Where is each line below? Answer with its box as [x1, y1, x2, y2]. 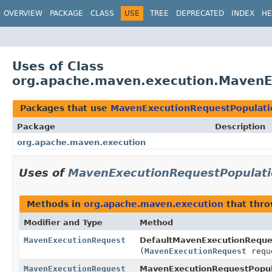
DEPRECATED [176, 9, 224, 18]
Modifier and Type [24, 217, 103, 227]
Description [215, 121, 265, 131]
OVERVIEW [4, 9, 42, 18]
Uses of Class [12, 58, 104, 73]
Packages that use [20, 103, 110, 113]
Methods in [27, 199, 84, 209]
